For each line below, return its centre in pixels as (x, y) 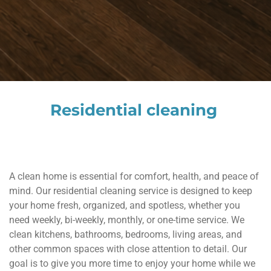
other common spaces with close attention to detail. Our (128, 249)
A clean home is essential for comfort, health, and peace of (134, 176)
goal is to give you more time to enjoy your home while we (132, 263)
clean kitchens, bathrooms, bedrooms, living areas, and (126, 234)
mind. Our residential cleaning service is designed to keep (131, 191)
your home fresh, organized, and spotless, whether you (125, 205)
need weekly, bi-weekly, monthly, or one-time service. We (127, 220)
